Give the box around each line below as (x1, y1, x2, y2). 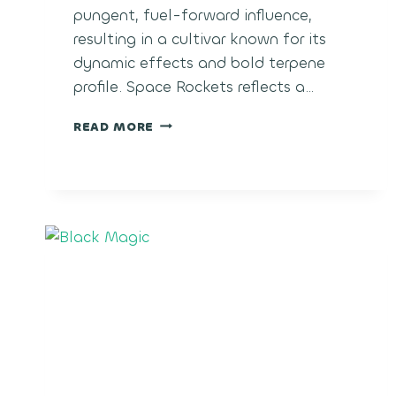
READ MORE (73, 118, 155, 134)
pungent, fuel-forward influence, (73, 4, 312, 26)
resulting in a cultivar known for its (73, 28, 326, 49)
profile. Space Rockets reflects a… (73, 76, 314, 97)
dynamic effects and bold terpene (73, 52, 325, 73)
